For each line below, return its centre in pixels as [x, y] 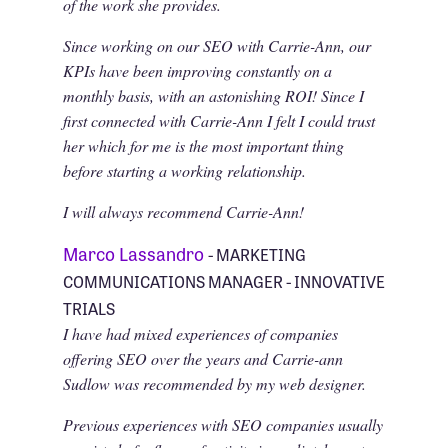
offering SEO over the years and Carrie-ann [202, 358]
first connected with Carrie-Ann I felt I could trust [218, 120]
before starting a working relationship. [184, 170]
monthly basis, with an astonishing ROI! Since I [213, 95]
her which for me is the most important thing [203, 145]
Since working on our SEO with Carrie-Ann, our [216, 45]
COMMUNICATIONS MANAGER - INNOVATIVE [223, 280]
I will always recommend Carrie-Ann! [183, 211]
